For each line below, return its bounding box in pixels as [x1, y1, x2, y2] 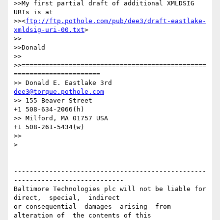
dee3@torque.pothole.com [14, 88, 104, 96]
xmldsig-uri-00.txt [14, 26, 84, 34]
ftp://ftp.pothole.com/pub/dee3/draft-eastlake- [26, 17, 206, 25]
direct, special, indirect [14, 194, 124, 202]
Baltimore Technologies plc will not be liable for [14, 185, 206, 193]
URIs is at [14, 8, 53, 16]
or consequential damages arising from [14, 203, 171, 211]
